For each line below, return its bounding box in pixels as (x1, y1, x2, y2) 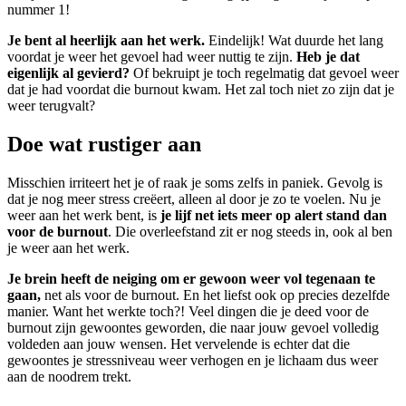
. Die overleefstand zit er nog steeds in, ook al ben (108, 223, 392, 239)
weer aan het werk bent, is (7, 207, 160, 223)
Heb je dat (296, 48, 360, 64)
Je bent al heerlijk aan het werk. (7, 32, 205, 48)
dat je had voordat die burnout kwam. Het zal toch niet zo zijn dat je (7, 81, 394, 97)
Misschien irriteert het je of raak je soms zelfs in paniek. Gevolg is (7, 174, 382, 190)
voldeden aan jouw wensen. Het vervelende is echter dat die (7, 335, 350, 352)
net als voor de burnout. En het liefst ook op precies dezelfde (41, 286, 390, 303)
